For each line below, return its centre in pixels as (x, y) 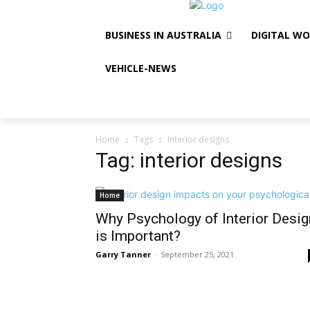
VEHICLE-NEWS (141, 68)
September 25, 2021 (197, 254)
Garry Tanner (123, 254)
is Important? (138, 236)
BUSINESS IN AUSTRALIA (163, 35)
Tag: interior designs (189, 160)
